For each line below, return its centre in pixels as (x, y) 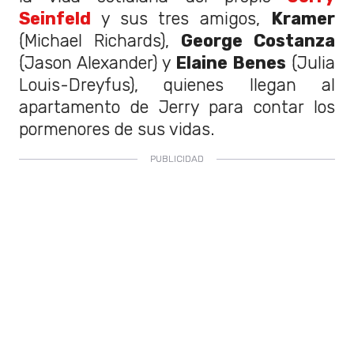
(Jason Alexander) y (97, 63)
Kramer (303, 19)
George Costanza (258, 41)
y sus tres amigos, (181, 19)
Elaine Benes (231, 63)
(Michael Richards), (100, 41)
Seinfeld (55, 19)
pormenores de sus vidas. (117, 129)
